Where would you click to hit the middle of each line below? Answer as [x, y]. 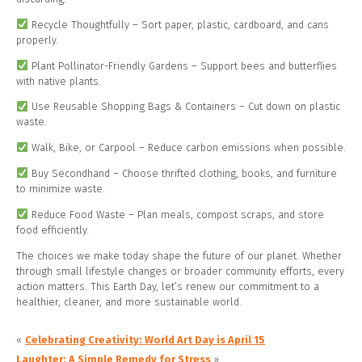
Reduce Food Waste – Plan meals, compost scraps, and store [176, 214]
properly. [37, 40]
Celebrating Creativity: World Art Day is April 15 [145, 339]
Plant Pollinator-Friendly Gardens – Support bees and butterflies [182, 65]
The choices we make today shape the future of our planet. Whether [179, 255]
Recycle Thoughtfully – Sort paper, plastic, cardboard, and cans [178, 24]
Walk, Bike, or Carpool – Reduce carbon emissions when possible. [187, 148]
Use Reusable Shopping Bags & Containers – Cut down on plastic [184, 107]
